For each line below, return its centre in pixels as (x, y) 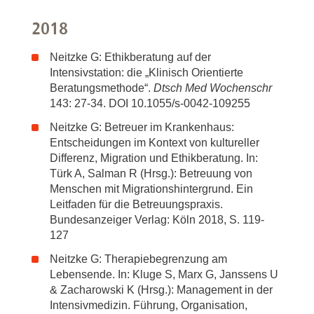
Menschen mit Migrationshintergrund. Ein (151, 189)
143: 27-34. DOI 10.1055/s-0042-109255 (150, 103)
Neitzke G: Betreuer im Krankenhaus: (142, 127)
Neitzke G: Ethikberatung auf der (130, 57)
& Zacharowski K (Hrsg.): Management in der (161, 290)
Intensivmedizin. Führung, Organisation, (149, 305)
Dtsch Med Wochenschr (213, 88)
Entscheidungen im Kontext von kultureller (155, 143)
